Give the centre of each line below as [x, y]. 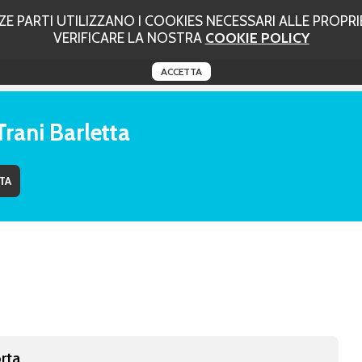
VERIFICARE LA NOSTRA [129, 38]
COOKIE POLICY [257, 38]
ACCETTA [181, 72]
